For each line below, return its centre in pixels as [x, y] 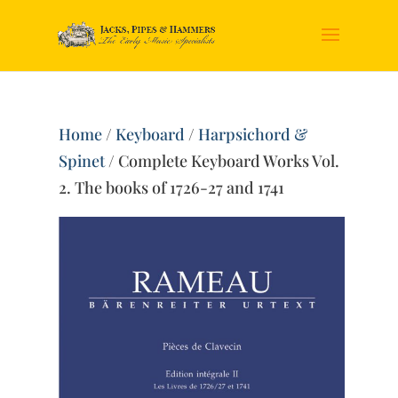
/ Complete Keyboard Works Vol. [223, 161]
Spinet [82, 161]
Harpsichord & [253, 134]
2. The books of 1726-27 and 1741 [172, 187]
